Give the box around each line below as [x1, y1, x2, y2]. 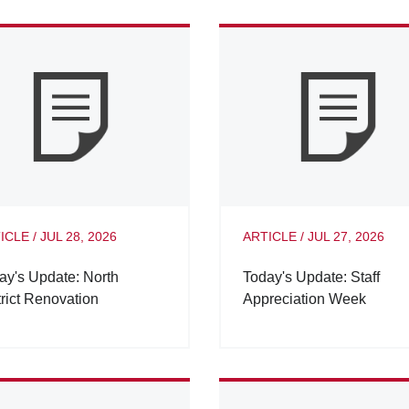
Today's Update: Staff [242, 269, 380, 286]
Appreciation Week [242, 291, 366, 308]
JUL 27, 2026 [307, 229, 384, 245]
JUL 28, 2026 [40, 229, 117, 245]
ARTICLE [242, 229, 297, 245]
